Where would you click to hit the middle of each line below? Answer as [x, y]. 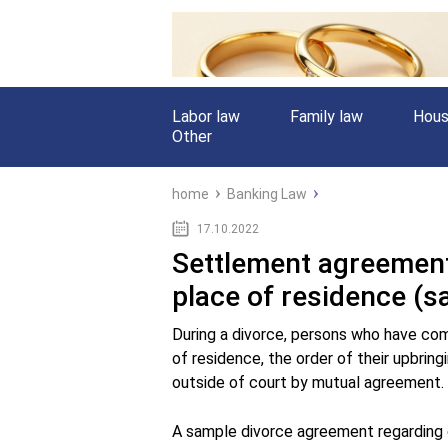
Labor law [206, 116]
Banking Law [267, 194]
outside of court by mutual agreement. [308, 382]
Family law [326, 116]
